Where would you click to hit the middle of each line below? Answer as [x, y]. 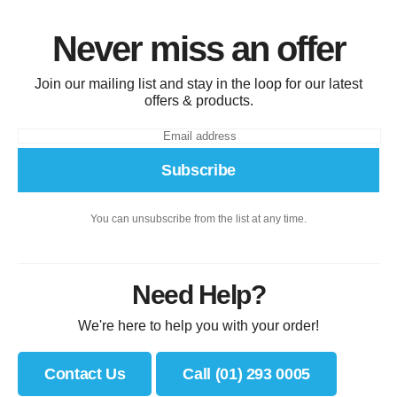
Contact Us [85, 374]
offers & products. [198, 101]
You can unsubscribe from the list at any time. [198, 219]
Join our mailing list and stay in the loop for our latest [198, 84]
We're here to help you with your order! [198, 326]
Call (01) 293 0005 [246, 374]
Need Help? [198, 295]
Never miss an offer [198, 49]
